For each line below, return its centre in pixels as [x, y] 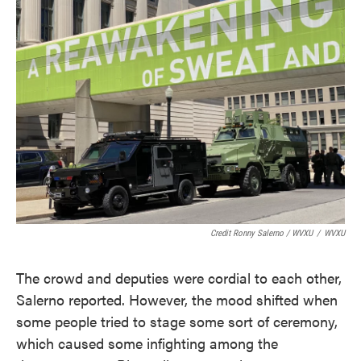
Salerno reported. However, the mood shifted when [177, 299]
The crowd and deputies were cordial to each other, [179, 278]
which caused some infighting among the [147, 343]
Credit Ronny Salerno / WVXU [261, 233]
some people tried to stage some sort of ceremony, [177, 321]
